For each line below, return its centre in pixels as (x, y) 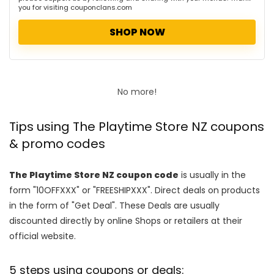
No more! (137, 91)
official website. (43, 236)
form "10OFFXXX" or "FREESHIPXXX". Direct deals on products (135, 190)
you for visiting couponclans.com (75, 7)
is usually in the (212, 175)
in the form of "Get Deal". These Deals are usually (114, 205)
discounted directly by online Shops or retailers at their (126, 220)
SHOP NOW (137, 32)
